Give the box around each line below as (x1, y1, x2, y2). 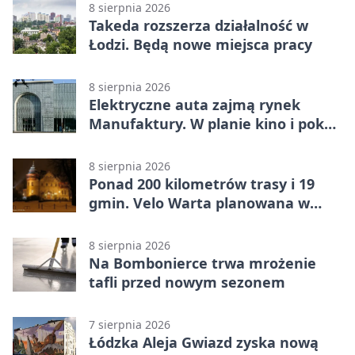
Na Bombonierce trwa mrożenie (89, 253, 316, 273)
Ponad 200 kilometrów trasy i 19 (89, 174, 315, 193)
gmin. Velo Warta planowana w (89, 193, 310, 212)
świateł (89, 132, 139, 152)
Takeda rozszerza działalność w (89, 15, 308, 35)
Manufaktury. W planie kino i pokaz (89, 113, 340, 133)
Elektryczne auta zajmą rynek (89, 94, 300, 114)
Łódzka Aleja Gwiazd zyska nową (89, 332, 319, 352)
